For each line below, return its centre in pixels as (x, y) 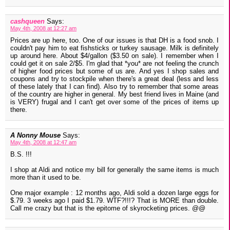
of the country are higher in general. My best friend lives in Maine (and (114, 94)
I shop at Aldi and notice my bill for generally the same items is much (114, 170)
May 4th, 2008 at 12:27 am (43, 28)
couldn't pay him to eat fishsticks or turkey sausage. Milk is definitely (114, 48)
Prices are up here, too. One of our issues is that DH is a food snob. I (114, 41)
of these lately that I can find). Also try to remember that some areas (114, 87)
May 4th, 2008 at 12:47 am (43, 142)
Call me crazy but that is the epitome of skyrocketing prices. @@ (108, 208)
